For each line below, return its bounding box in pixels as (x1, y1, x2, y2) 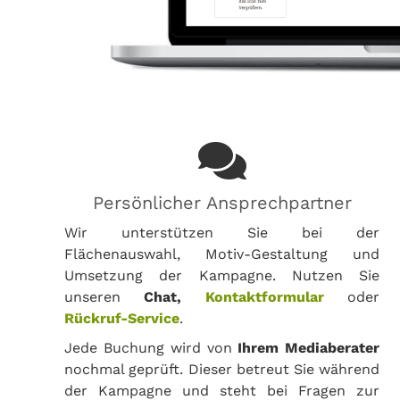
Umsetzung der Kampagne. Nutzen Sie (64, 266, 380, 284)
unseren (64, 287, 145, 305)
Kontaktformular (204, 287, 324, 305)
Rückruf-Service (64, 309, 179, 327)
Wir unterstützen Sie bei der (64, 223, 380, 241)
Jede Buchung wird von (64, 338, 238, 356)
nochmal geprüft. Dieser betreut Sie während (64, 360, 380, 378)
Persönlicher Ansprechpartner (92, 191, 352, 213)
